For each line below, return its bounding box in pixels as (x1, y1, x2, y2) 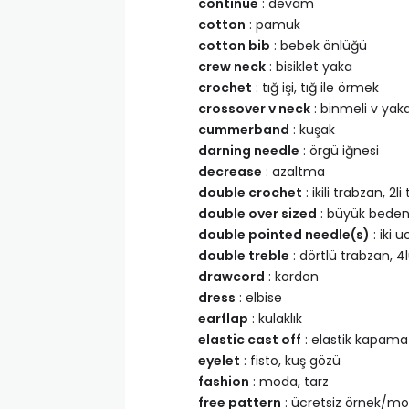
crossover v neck (198, 100, 310, 118)
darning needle (198, 142, 299, 160)
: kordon (265, 267, 319, 286)
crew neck (198, 58, 266, 76)
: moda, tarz (249, 372, 329, 391)
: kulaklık (248, 309, 302, 328)
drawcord (198, 267, 265, 286)
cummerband (198, 121, 289, 139)
